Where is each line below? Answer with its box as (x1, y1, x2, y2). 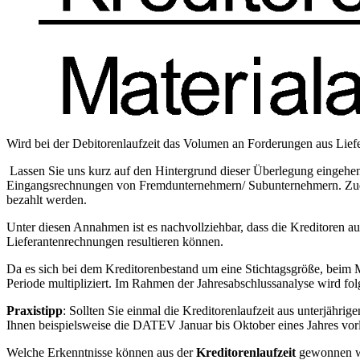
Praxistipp (6, 303, 63, 317)
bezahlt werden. (6, 192, 90, 207)
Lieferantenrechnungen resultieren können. (6, 234, 227, 248)
